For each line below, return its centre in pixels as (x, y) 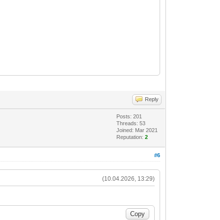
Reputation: (131, 137)
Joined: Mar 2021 (137, 130)
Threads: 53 (131, 124)
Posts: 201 (129, 117)
